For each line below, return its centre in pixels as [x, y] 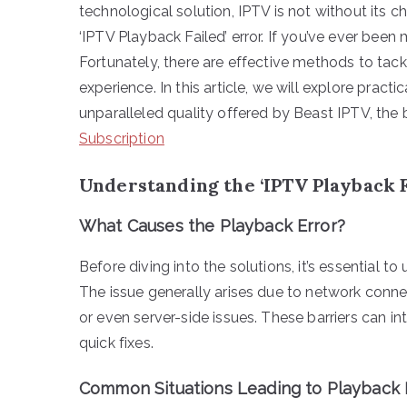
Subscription [122, 138]
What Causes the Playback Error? [212, 225]
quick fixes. [116, 342]
